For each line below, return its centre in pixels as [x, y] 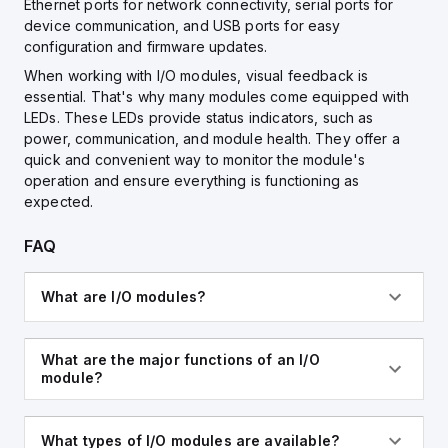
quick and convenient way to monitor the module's [195, 159]
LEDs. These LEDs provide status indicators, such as [199, 117]
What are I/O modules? [123, 296]
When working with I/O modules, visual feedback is [196, 75]
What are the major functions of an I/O [180, 359]
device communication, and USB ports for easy [182, 25]
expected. [59, 201]
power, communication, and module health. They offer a [212, 138]
